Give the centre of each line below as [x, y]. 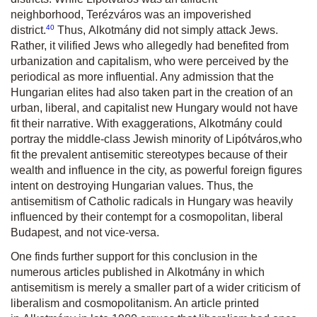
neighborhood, [48, 14]
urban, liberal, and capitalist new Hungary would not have [154, 108]
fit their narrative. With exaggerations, [105, 124]
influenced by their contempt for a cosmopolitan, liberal [147, 217]
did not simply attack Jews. [211, 30]
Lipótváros [252, 139]
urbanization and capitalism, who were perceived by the [150, 62]
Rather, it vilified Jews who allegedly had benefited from [150, 46]
